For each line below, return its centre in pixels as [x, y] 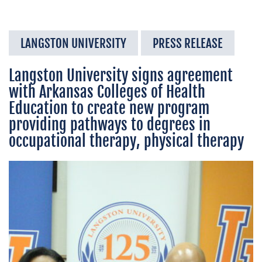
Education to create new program [109, 108]
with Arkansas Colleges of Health [107, 92]
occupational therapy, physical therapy [126, 141]
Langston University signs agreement [121, 75]
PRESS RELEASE [188, 43]
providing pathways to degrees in [110, 125]
